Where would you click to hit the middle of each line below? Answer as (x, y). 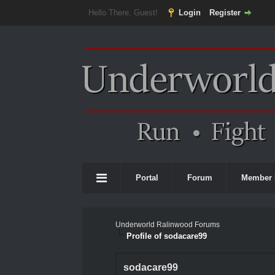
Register (225, 13)
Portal (147, 178)
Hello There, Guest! (124, 13)
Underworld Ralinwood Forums (168, 225)
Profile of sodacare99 (167, 236)
